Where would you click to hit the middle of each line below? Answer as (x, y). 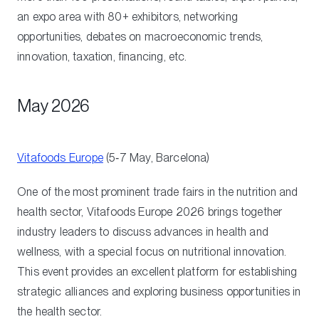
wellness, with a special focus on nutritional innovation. (152, 251)
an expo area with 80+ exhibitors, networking (127, 16)
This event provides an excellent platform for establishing (157, 271)
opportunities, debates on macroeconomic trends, (140, 36)
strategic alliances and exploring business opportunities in (159, 291)
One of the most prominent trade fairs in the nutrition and (158, 192)
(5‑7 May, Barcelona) (156, 157)
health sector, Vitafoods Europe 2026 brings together (150, 211)
